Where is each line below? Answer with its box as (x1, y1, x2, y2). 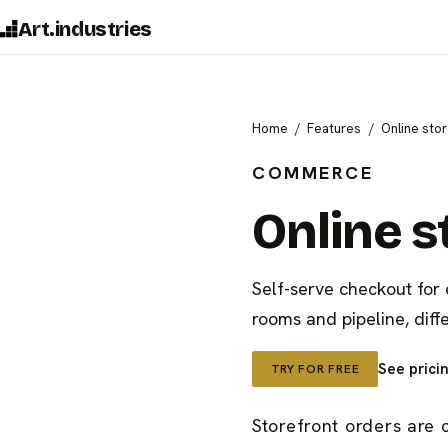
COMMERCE (252, 161, 374, 184)
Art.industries (18, 16, 152, 41)
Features (307, 120, 362, 137)
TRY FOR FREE (270, 360, 360, 377)
